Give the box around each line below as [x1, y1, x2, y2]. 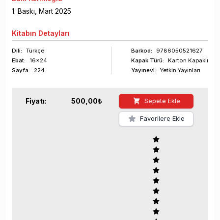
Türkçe [26, 47, 44, 55]
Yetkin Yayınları [160, 67, 200, 74]
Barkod [131, 47, 151, 55]
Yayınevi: [131, 67, 156, 74]
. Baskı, [14, 7, 39, 16]
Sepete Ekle [144, 97, 180, 105]
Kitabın [12, 29, 36, 38]
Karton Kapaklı [168, 57, 208, 64]
